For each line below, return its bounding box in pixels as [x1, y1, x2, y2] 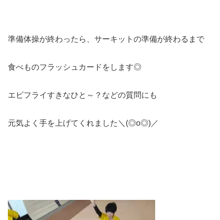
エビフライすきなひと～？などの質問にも [8, 90, 157, 99]
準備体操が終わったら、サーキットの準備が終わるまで [8, 35, 204, 44]
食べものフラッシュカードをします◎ [8, 63, 141, 72]
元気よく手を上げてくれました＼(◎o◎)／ [8, 118, 159, 127]
